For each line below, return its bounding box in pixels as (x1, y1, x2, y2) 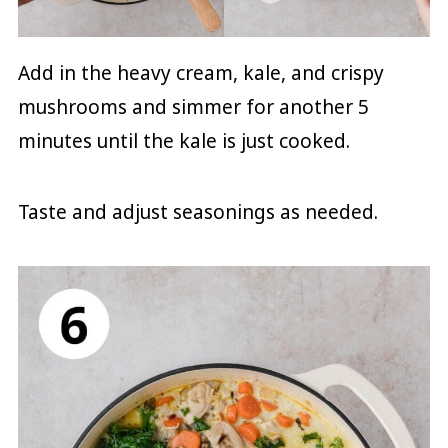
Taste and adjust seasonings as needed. (17, 199, 378, 226)
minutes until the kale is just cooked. (17, 128, 350, 155)
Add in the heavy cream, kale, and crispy (17, 60, 384, 87)
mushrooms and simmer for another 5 (17, 94, 369, 121)
